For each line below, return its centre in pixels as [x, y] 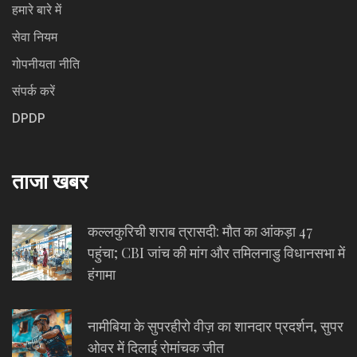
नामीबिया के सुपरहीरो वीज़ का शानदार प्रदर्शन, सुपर [216, 326]
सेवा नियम [35, 37]
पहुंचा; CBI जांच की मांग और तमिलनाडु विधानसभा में [216, 252]
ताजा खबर [50, 180]
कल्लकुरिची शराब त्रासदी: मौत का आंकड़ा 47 [200, 231]
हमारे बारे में [37, 10]
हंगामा [102, 274]
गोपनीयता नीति [46, 64]
